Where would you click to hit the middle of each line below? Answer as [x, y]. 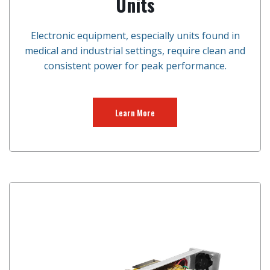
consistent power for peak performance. [135, 66]
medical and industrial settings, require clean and [135, 51]
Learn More [135, 112]
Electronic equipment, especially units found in [135, 36]
